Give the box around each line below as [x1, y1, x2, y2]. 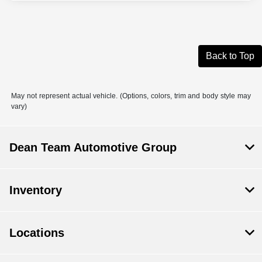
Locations [9, 226, 64, 240]
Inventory [9, 184, 62, 197]
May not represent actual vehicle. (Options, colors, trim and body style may [11, 92, 251, 101]
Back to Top [206, 51, 254, 61]
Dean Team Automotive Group [9, 141, 177, 154]
